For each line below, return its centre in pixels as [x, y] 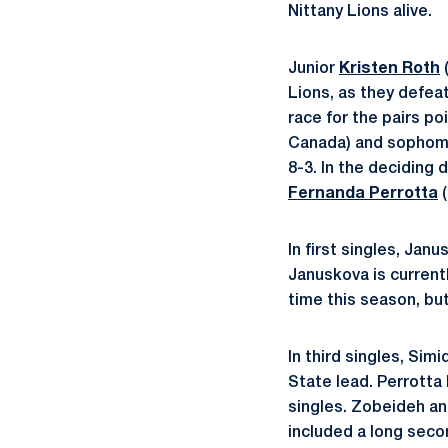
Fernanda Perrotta [363, 194]
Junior [313, 69]
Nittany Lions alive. [360, 12]
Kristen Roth [389, 69]
